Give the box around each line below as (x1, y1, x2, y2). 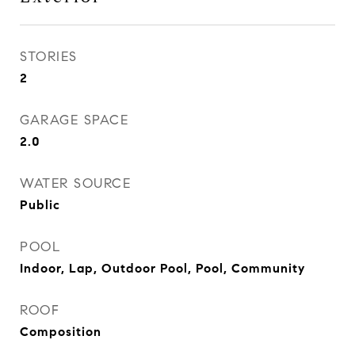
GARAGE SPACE (20, 112, 128, 128)
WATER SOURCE (20, 175, 131, 192)
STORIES (20, 48, 78, 65)
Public (20, 197, 60, 212)
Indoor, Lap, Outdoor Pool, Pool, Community (20, 261, 305, 276)
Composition (20, 324, 101, 339)
